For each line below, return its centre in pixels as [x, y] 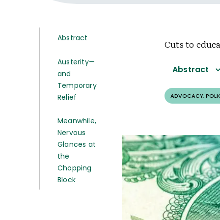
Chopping [75, 168]
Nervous [72, 133]
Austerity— [76, 62]
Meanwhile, [77, 121]
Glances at [77, 144]
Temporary [77, 85]
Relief [67, 97]
